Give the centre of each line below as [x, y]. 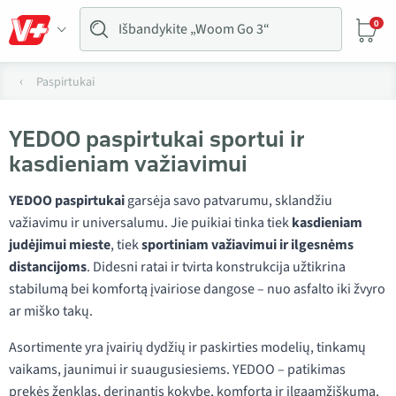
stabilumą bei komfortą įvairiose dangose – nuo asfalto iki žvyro [197, 289]
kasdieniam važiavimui [128, 164]
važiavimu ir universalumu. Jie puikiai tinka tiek [150, 223]
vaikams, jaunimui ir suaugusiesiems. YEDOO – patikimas [177, 369]
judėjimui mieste [60, 245]
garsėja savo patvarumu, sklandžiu [228, 201]
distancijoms [48, 267]
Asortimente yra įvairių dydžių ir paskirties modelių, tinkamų [187, 347]
